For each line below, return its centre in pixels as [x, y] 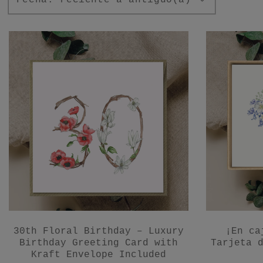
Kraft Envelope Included [99, 255]
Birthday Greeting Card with [99, 243]
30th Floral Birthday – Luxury [99, 232]
